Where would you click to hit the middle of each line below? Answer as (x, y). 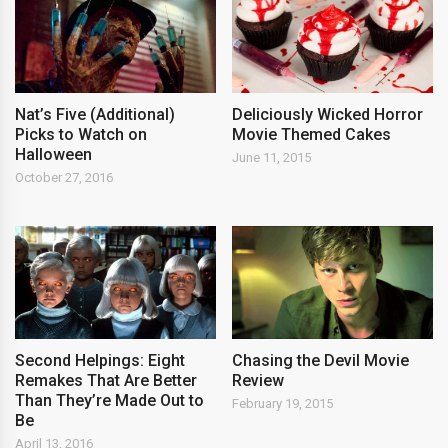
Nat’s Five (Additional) (95, 114)
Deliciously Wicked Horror (328, 114)
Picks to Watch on (81, 134)
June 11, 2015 (272, 157)
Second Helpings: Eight (100, 360)
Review (258, 380)
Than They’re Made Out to (109, 400)
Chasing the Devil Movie (321, 360)
